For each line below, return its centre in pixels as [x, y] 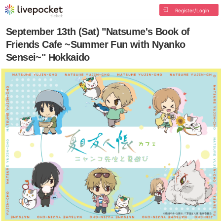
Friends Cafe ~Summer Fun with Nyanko [96, 44]
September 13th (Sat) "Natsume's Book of [98, 32]
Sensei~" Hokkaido [48, 57]
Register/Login [192, 10]
